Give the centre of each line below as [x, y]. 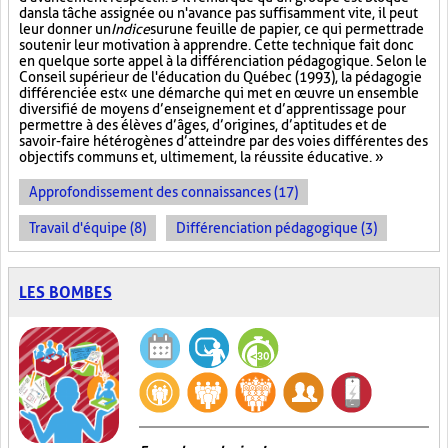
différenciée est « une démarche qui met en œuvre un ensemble [219, 93]
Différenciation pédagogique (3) [276, 228]
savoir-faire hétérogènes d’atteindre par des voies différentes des [223, 141]
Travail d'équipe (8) [87, 228]
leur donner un [65, 29]
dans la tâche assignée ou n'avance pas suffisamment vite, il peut [218, 13]
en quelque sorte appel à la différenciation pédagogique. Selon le [223, 61]
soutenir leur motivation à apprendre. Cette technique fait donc [216, 45]
